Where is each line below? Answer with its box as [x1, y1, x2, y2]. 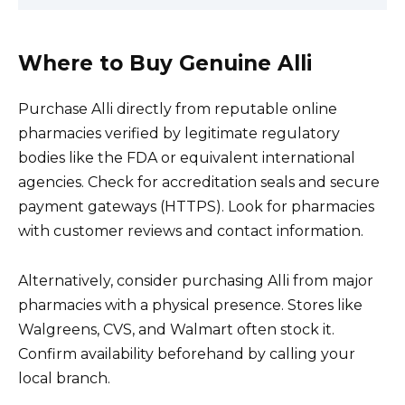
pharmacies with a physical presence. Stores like [18, 296, 363, 314]
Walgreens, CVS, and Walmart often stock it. [18, 320, 334, 338]
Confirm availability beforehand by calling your [18, 344, 355, 363]
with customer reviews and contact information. [18, 222, 363, 240]
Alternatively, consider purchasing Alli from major [18, 271, 373, 289]
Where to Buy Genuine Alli [18, 51, 312, 77]
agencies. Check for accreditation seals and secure [18, 174, 380, 192]
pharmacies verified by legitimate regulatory [18, 125, 340, 143]
